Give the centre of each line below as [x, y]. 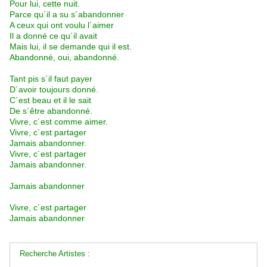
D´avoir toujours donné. [54, 90]
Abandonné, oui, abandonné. [64, 58]
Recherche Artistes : [55, 254]
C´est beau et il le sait [50, 100]
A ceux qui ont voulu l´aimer [62, 25]
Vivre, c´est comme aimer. [59, 122]
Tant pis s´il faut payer [51, 79]
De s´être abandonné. [51, 111]
